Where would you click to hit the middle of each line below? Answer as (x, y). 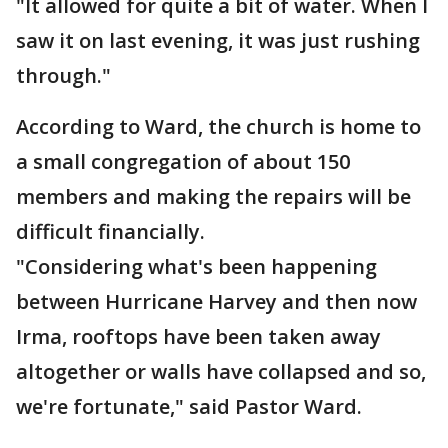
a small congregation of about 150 (183, 161)
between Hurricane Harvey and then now (216, 301)
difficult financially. (110, 231)
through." (63, 75)
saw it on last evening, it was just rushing (218, 40)
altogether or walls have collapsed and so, (221, 371)
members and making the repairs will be (213, 196)
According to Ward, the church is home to (218, 126)
